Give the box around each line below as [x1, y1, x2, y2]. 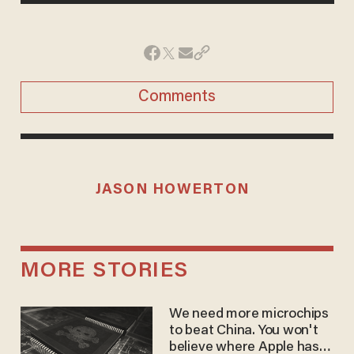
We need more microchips [168, 307, 330, 322]
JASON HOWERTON [95, 182, 250, 198]
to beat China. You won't [168, 324, 318, 339]
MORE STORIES [20, 261, 189, 283]
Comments [138, 88, 216, 105]
